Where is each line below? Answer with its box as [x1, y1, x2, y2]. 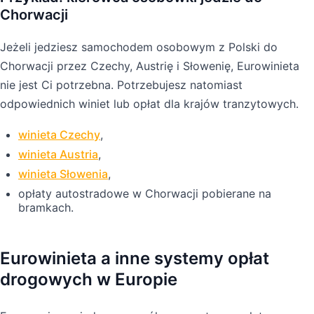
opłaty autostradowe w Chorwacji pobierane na [18, 186, 271, 200]
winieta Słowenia [18, 166, 108, 181]
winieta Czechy [18, 127, 100, 142]
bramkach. [18, 200, 74, 214]
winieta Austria [18, 146, 98, 161]
